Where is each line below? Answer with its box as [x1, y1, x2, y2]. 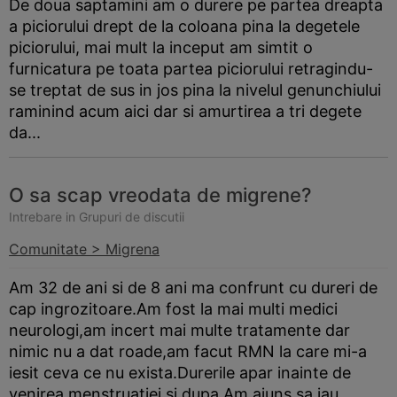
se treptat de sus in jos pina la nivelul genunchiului [9, 81, 381, 99]
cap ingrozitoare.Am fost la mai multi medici [9, 300, 338, 318]
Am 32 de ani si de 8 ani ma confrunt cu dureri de [9, 278, 378, 297]
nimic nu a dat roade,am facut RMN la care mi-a [9, 342, 367, 361]
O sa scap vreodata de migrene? [9, 183, 312, 206]
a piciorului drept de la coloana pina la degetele [9, 17, 360, 35]
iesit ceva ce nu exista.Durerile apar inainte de [9, 363, 351, 382]
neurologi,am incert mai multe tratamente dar [9, 321, 350, 339]
